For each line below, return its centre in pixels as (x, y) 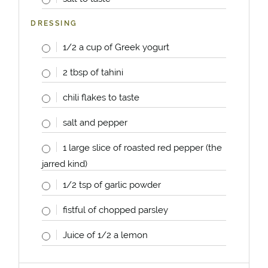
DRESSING (54, 24)
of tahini (105, 72)
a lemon (129, 234)
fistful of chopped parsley (115, 209)
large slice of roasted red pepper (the (144, 147)
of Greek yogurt (135, 47)
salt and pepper (95, 122)
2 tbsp (75, 72)
